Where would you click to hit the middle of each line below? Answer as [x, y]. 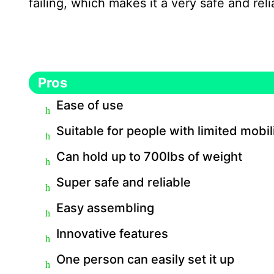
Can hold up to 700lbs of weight [149, 157]
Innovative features [112, 234]
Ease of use [90, 105]
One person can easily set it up [145, 259]
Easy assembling [105, 208]
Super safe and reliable [124, 182]
